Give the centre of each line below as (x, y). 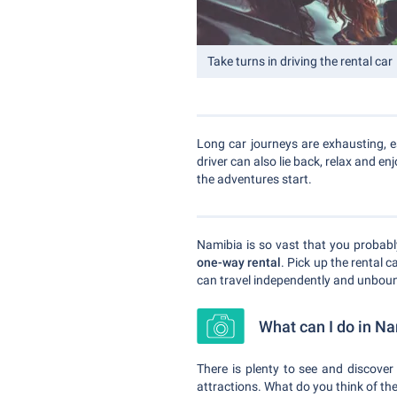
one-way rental (239, 262)
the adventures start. (254, 179)
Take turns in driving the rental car (300, 61)
